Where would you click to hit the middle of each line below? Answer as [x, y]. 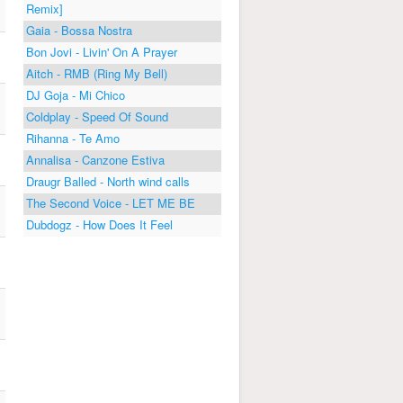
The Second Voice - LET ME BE [111, 202]
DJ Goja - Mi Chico [76, 94]
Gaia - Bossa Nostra [79, 30]
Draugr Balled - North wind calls [108, 181]
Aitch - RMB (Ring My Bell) [97, 73]
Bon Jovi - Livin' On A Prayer [102, 51]
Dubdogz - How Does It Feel [99, 224]
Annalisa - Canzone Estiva [95, 159]
